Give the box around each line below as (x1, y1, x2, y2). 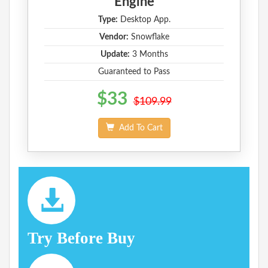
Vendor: (99, 32, 129, 41)
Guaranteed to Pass (98, 67, 170, 76)
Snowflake (128, 32, 169, 41)
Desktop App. (117, 15, 170, 24)
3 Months (129, 50, 168, 59)
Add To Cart (114, 123, 163, 132)
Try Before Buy (28, 229, 135, 247)
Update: (100, 50, 130, 59)
